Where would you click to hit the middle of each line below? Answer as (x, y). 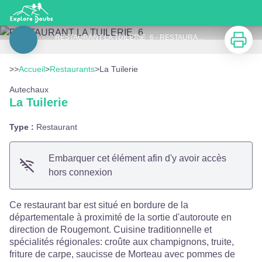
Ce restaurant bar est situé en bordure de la (99, 205)
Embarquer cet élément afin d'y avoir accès (137, 158)
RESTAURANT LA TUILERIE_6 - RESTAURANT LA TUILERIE (201, 37)
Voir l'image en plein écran (185, 53)
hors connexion (80, 172)
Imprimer (242, 32)
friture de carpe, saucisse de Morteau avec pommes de (122, 254)
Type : (23, 127)
